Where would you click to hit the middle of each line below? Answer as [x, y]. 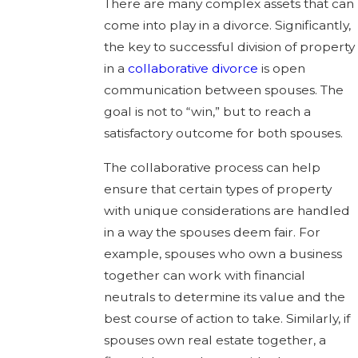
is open [281, 69]
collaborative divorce [193, 69]
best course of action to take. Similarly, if [227, 319]
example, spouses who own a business [223, 254]
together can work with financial [204, 276]
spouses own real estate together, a [215, 340]
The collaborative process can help [212, 168]
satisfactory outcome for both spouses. [223, 133]
